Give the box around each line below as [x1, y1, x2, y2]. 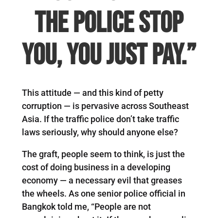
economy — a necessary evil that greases [21, 175, 182, 185]
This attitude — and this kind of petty [21, 87, 163, 98]
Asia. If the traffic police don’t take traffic [21, 113, 179, 124]
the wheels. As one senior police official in [21, 188, 185, 199]
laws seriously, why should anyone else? [21, 127, 178, 137]
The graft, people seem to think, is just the [21, 148, 185, 159]
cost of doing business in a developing [21, 162, 170, 172]
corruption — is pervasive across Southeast [21, 100, 189, 111]
